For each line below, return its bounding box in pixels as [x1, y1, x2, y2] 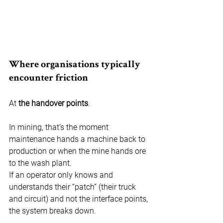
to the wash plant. [9, 158, 72, 168]
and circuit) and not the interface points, [9, 194, 150, 204]
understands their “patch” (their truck [9, 182, 138, 192]
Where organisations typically [9, 60, 142, 71]
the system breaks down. [9, 206, 96, 216]
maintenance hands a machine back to [9, 134, 147, 144]
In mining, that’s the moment [9, 122, 111, 132]
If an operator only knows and [9, 170, 115, 180]
